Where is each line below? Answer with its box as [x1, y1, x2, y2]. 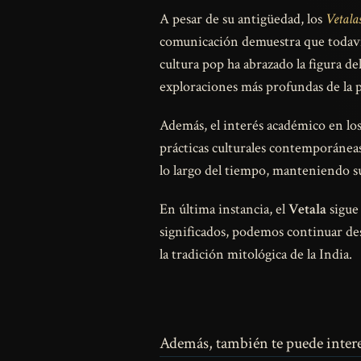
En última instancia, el [160, 200, 288, 219]
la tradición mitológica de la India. [160, 245, 352, 264]
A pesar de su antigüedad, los [160, 10, 326, 29]
